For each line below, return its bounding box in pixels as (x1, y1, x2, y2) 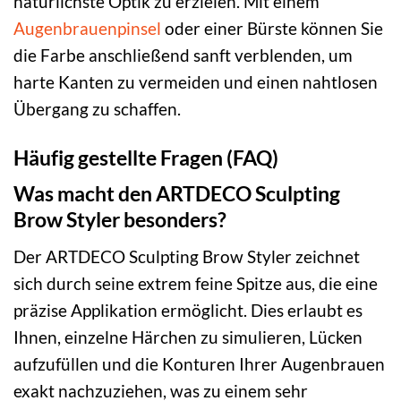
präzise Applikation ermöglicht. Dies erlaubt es (13, 299, 363, 320)
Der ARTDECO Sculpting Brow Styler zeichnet (13, 245, 360, 267)
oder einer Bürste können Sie (161, 17, 383, 38)
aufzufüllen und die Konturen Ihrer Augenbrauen (13, 353, 385, 374)
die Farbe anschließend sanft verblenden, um (13, 44, 353, 65)
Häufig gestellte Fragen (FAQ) (13, 144, 278, 170)
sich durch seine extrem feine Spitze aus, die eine (13, 272, 378, 294)
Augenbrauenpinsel (13, 17, 161, 38)
